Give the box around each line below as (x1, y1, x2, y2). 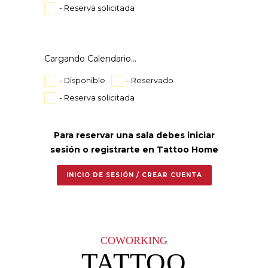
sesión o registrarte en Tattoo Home (50, 144, 218, 155)
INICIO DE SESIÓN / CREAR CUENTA (66, 171, 202, 179)
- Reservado (126, 76, 173, 85)
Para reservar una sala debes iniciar (53, 130, 215, 141)
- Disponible (59, 76, 105, 85)
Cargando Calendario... (44, 53, 136, 64)
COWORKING (100, 234, 167, 246)
